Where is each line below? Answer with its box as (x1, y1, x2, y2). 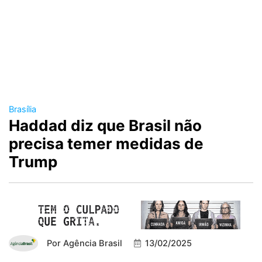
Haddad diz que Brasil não (9, 116, 202, 135)
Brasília (9, 104, 36, 115)
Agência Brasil (61, 238, 122, 249)
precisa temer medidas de (9, 135, 204, 153)
